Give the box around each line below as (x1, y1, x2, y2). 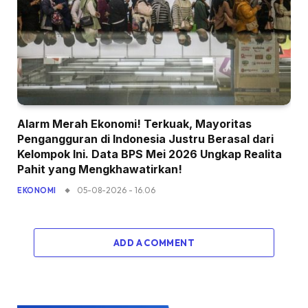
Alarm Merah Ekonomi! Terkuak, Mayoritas (17, 117, 252, 131)
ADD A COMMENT (113, 237, 195, 249)
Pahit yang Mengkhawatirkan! (17, 162, 182, 177)
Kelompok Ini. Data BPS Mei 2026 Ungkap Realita (17, 147, 282, 162)
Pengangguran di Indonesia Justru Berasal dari (17, 132, 274, 146)
